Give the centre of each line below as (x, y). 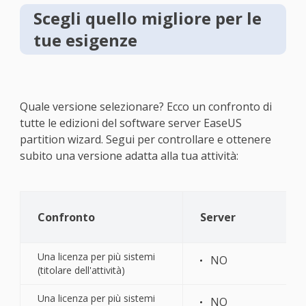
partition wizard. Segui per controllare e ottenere (145, 139)
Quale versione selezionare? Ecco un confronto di (145, 106)
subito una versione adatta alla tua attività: (129, 155)
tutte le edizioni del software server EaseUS (130, 123)
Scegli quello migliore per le (147, 18)
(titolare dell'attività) (81, 270)
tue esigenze (85, 40)
